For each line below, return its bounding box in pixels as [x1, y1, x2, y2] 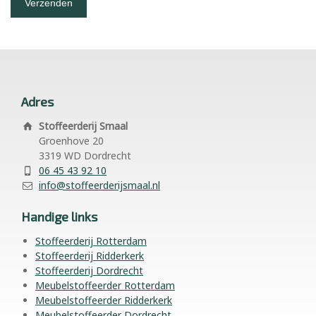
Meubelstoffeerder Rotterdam [35, 278, 175, 292]
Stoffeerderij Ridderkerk [35, 248, 144, 262]
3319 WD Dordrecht [39, 148, 131, 162]
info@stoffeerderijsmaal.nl [39, 178, 160, 192]
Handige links [21, 208, 97, 224]
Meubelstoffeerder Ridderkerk [35, 293, 172, 307]
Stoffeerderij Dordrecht [35, 263, 143, 277]
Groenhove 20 [39, 133, 104, 147]
